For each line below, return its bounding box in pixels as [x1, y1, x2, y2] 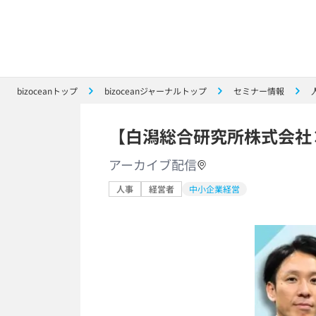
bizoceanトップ [17, 85, 78, 97]
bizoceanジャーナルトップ [104, 85, 207, 97]
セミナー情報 [233, 85, 284, 97]
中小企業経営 [189, 183, 240, 195]
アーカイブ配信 [109, 155, 197, 174]
